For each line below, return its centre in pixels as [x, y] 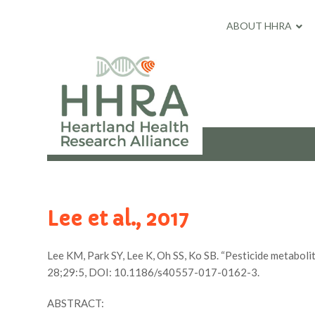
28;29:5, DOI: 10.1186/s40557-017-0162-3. [154, 272]
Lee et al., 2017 [118, 219]
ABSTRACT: [76, 303]
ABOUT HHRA [259, 26]
